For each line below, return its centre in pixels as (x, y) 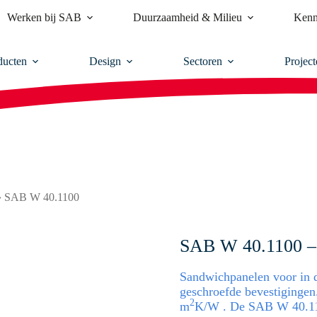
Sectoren (203, 62)
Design (105, 62)
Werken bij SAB (44, 17)
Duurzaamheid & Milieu (187, 17)
